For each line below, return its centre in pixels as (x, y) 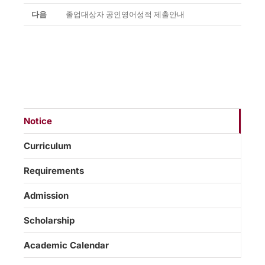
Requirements (54, 171)
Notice (38, 121)
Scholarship (49, 221)
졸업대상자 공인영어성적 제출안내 (125, 15)
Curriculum (48, 146)
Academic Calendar (66, 245)
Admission (46, 196)
